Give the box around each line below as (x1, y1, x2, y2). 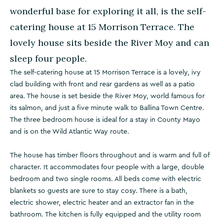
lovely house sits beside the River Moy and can (10, 37, 209, 48)
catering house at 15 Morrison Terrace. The (10, 21, 194, 33)
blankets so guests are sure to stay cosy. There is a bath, (10, 187, 187, 194)
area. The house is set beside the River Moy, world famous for (10, 93, 205, 100)
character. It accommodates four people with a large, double (10, 164, 204, 171)
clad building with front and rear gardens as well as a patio (10, 81, 195, 88)
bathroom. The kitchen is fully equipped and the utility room (10, 211, 201, 218)
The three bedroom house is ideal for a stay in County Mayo (10, 116, 200, 123)
